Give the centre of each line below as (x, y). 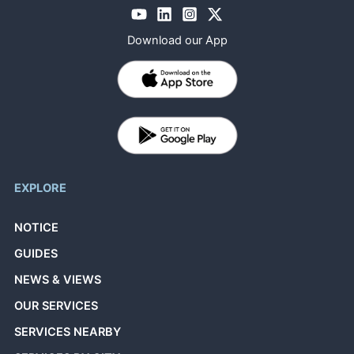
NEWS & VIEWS (58, 279)
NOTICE (37, 227)
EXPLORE (41, 188)
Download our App (177, 40)
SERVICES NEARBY (68, 332)
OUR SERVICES (56, 306)
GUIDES (36, 253)
